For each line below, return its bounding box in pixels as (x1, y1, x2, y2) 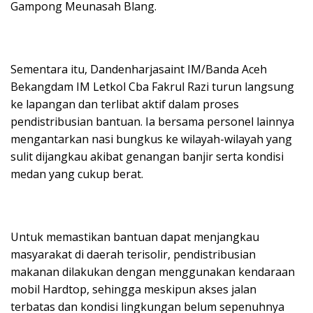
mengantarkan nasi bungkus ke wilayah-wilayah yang (10, 131, 292, 147)
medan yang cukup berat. (10, 166, 143, 182)
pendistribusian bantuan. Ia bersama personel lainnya (10, 113, 294, 129)
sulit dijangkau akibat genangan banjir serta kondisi (10, 148, 284, 164)
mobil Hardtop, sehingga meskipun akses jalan (10, 281, 256, 297)
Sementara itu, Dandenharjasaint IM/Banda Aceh (10, 61, 267, 77)
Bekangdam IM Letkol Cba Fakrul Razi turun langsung (10, 78, 294, 94)
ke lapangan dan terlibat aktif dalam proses (10, 96, 239, 112)
